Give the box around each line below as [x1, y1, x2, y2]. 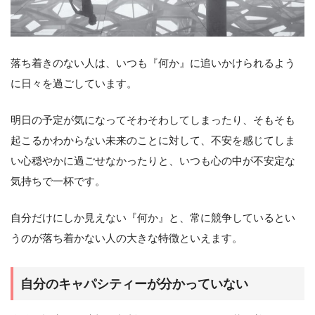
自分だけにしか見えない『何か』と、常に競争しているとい [11, 211, 295, 224]
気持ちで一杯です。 [11, 174, 105, 187]
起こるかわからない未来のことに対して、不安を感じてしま [11, 134, 295, 146]
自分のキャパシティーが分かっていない [20, 276, 248, 292]
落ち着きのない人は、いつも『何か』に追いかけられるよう [11, 56, 295, 69]
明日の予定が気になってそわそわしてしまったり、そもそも [11, 113, 295, 126]
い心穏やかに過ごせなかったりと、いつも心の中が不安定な [11, 154, 295, 167]
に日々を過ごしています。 [11, 77, 137, 89]
